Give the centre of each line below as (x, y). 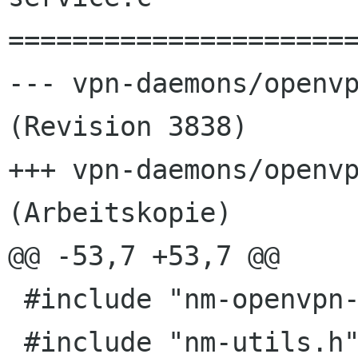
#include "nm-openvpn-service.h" (16, 299)
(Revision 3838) (128, 127)
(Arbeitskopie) (120, 213)
